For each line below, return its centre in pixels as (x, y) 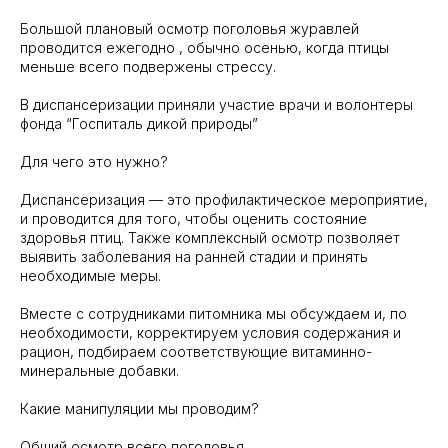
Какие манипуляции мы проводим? (139, 408)
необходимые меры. (90, 275)
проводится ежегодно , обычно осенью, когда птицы (204, 47)
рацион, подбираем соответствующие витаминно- (196, 351)
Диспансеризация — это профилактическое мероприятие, (224, 199)
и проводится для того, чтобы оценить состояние (193, 218)
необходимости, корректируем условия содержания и (210, 332)
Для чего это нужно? (94, 161)
